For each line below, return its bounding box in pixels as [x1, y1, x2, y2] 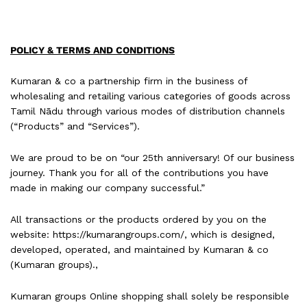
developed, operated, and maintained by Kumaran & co [10, 244, 269, 256]
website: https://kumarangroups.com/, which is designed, [10, 229, 275, 241]
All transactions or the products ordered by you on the [10, 214, 267, 225]
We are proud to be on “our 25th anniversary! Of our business [10, 152, 295, 164]
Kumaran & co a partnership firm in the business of [10, 75, 247, 87]
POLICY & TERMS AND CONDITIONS [10, 44, 175, 56]
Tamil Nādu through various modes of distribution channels [10, 106, 285, 117]
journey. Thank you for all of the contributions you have [10, 167, 269, 179]
